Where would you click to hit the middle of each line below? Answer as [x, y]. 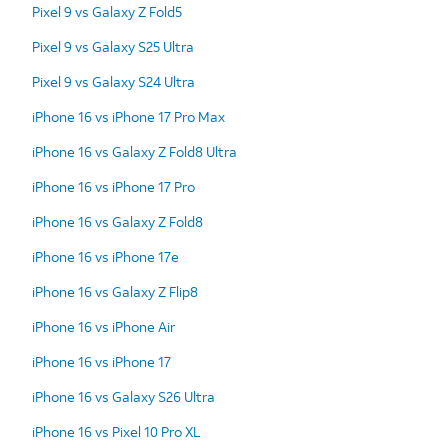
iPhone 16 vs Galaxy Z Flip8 [115, 291]
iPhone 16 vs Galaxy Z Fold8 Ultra [134, 151]
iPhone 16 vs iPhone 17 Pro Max [128, 116]
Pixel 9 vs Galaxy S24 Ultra [113, 81]
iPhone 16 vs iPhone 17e [105, 256]
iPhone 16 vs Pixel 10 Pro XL [116, 431]
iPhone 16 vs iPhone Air [103, 326]
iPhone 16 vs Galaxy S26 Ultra [123, 396]
